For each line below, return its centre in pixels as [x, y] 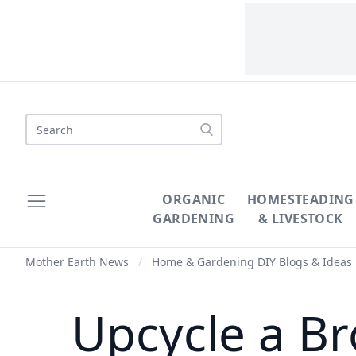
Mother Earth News [77, 262]
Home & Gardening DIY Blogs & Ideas [252, 262]
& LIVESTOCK [301, 219]
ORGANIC [194, 199]
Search [45, 122]
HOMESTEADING [301, 199]
